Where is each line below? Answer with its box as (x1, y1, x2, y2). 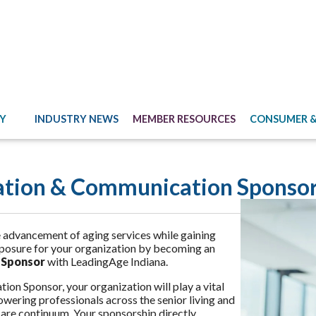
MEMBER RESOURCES (132, 113, 236, 125)
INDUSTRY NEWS (34, 113, 119, 125)
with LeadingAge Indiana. (44, 255, 168, 268)
